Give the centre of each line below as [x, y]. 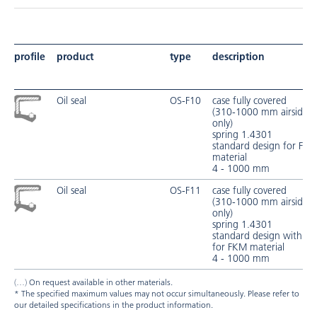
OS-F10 [185, 100]
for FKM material [248, 247]
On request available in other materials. [100, 282]
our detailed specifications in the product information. [114, 305]
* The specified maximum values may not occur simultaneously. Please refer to [157, 293]
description [238, 57]
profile [30, 57]
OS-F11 [185, 190]
